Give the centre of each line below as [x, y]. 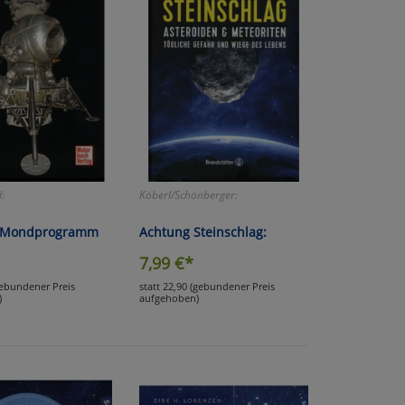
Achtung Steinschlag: [202, 231]
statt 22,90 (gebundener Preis [207, 286]
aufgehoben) [169, 297]
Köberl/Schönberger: [188, 194]
